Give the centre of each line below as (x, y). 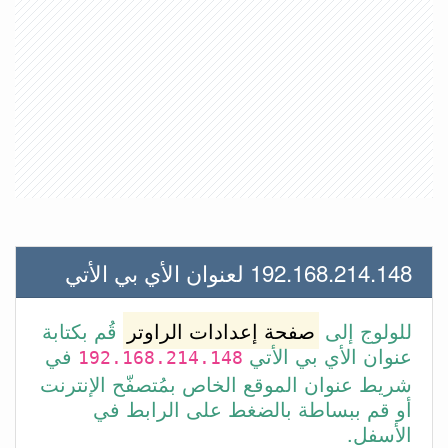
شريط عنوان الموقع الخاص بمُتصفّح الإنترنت (226, 383)
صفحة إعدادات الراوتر (221, 330)
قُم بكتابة (82, 330)
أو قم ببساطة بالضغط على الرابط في (252, 408)
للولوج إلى (365, 330)
